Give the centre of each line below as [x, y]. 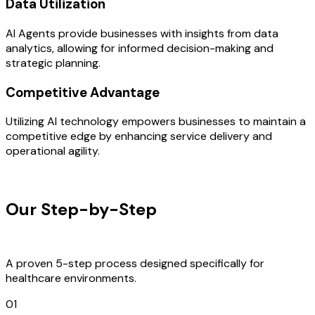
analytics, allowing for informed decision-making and [140, 48]
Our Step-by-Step [81, 210]
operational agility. [53, 151]
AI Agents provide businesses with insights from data [142, 33]
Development [216, 210]
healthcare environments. [71, 278]
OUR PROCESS [43, 177]
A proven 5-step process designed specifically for [135, 264]
